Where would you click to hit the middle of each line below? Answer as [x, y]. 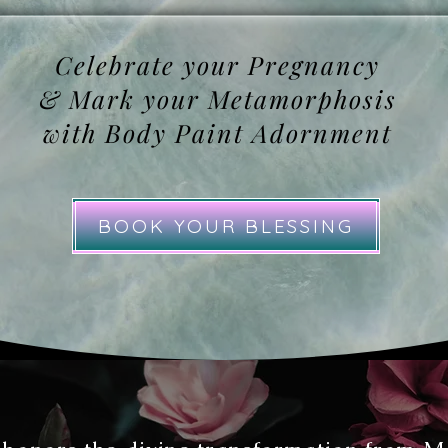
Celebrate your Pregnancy [217, 65]
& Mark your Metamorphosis [217, 99]
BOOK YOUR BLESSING [226, 226]
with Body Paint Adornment [217, 133]
